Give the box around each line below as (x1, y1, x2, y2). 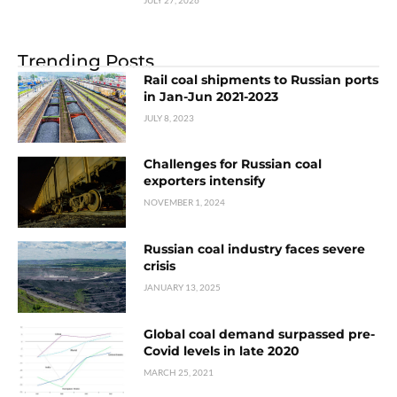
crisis (144, 258, 176, 275)
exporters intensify (144, 173, 266, 190)
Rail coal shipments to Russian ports (144, 71, 379, 88)
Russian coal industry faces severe (144, 241, 366, 258)
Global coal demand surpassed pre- (144, 325, 376, 342)
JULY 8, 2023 (144, 112, 195, 123)
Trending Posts (18, 50, 154, 72)
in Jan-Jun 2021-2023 (144, 88, 279, 105)
